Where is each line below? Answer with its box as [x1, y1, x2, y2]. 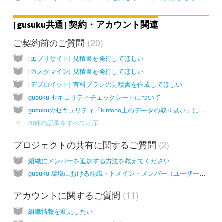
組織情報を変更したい [28, 206, 93, 216]
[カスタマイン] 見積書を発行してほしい [28, 66, 144, 76]
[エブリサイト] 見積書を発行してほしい [28, 53, 144, 63]
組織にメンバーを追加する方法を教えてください [28, 155, 170, 165]
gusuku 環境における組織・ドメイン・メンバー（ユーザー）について [199, 168, 206, 178]
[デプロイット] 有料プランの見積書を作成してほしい [28, 79, 182, 89]
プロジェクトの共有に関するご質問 [13, 137, 159, 151]
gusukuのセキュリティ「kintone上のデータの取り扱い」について [199, 105, 205, 114]
